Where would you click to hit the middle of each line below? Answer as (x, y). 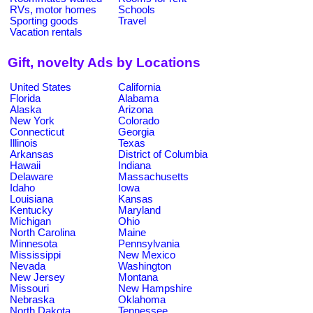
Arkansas (32, 154)
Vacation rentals (46, 32)
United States (41, 87)
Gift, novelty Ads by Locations (104, 63)
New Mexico (147, 255)
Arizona (136, 109)
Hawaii (25, 165)
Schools (137, 9)
